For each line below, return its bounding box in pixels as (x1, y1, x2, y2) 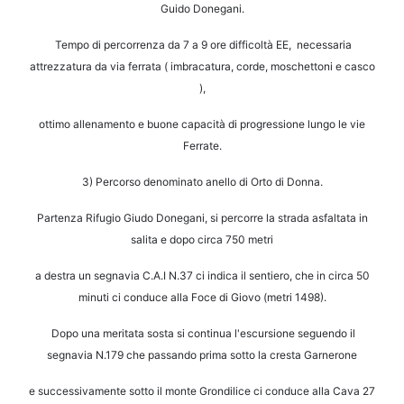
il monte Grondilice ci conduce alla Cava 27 (157, 384, 375, 399)
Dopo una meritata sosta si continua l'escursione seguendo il (51, 326, 355, 341)
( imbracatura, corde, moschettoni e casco (163, 60, 375, 74)
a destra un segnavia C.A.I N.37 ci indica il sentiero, (34, 269, 295, 283)
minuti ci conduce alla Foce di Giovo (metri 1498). (78, 290, 326, 305)
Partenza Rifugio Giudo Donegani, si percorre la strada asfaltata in (36, 211, 368, 225)
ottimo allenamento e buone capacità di (39, 117, 240, 132)
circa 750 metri (197, 233, 273, 247)
